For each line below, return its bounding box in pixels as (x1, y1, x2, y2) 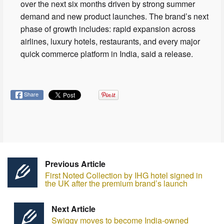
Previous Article (45, 158, 105, 170)
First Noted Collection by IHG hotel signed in (45, 169, 202, 181)
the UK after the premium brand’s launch (45, 177, 187, 189)
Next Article (51, 203, 95, 215)
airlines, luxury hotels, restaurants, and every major (20, 35, 200, 47)
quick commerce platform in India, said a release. (20, 48, 195, 60)
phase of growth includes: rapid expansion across (20, 23, 196, 35)
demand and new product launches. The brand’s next (20, 10, 209, 22)
